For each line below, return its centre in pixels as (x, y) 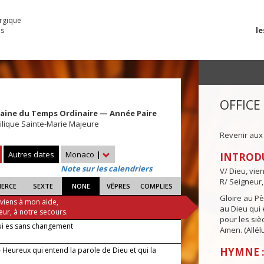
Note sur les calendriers (106, 169)
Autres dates (31, 155)
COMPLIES (156, 186)
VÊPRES (119, 186)
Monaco (81, 155)
